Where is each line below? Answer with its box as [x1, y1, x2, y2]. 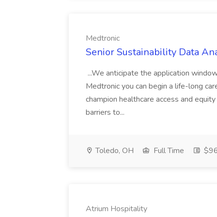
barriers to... [86, 107, 126, 118]
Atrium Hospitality [86, 203, 147, 214]
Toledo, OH [93, 145, 134, 156]
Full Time [152, 145, 184, 156]
